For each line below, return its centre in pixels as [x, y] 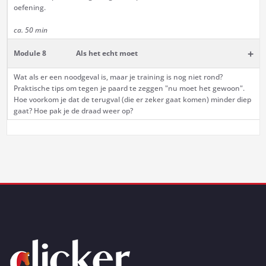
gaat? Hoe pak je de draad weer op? [73, 111]
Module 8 [30, 53]
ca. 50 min [30, 30]
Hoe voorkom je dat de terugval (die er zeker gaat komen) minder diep [132, 100]
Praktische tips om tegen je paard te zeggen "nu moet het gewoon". [129, 88]
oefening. [29, 8]
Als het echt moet [107, 53]
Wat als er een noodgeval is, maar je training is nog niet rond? [118, 77]
